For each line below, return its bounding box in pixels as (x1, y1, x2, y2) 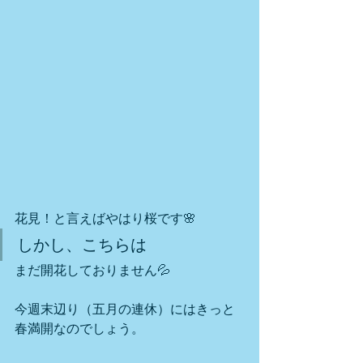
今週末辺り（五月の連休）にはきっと (15, 302, 235, 317)
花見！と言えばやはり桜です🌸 (15, 211, 196, 226)
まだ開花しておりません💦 (15, 263, 170, 278)
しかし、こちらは (17, 236, 147, 254)
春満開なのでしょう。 (15, 322, 144, 336)
